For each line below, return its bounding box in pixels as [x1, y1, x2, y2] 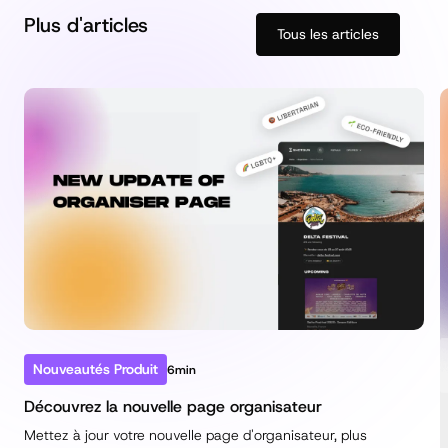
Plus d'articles [24, 12, 148, 39]
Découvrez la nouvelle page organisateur [24, 396, 322, 418]
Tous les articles [277, 25, 379, 44]
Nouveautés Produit [33, 360, 158, 379]
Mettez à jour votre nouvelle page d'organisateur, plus [24, 426, 367, 445]
